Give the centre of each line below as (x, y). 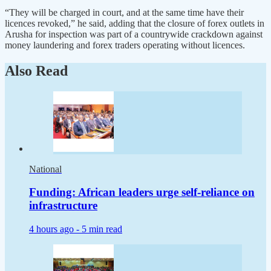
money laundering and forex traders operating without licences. (125, 45)
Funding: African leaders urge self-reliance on (142, 192)
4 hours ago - (55, 229)
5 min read (102, 229)
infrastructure (63, 206)
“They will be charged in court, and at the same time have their (124, 12)
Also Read (36, 70)
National (45, 169)
